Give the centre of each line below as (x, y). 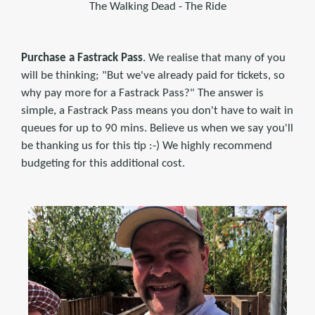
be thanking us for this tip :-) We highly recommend (147, 146)
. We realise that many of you (214, 58)
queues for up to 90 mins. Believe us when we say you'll (157, 129)
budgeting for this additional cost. (103, 164)
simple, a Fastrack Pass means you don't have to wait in (157, 111)
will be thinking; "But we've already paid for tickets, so (153, 76)
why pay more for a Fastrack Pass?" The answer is (142, 94)
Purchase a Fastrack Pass (82, 58)
